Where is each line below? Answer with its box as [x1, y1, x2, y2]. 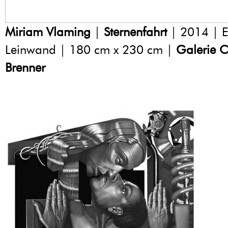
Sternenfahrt [104, 24, 167, 40]
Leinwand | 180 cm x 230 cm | [5, 42, 176, 58]
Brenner [5, 60, 49, 75]
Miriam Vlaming [5, 24, 91, 40]
